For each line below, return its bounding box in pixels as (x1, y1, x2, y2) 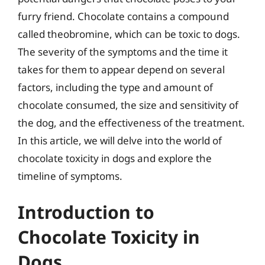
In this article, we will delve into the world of (18, 133, 222, 147)
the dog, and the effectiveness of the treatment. (18, 115, 245, 130)
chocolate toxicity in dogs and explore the (18, 151, 212, 165)
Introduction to (18, 200, 154, 224)
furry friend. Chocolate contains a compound (18, 9, 229, 23)
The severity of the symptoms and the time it (18, 44, 228, 59)
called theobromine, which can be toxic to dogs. (18, 27, 240, 41)
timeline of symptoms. (18, 169, 122, 183)
